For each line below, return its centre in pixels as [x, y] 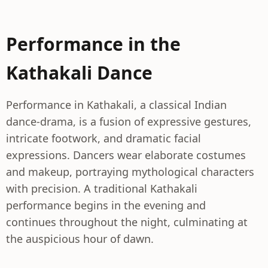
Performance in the [93, 44]
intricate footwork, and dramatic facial [103, 138]
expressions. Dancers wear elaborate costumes [126, 155]
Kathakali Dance [79, 73]
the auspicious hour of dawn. [80, 239]
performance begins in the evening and [106, 205]
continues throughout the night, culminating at [127, 222]
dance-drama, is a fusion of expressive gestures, [129, 121]
